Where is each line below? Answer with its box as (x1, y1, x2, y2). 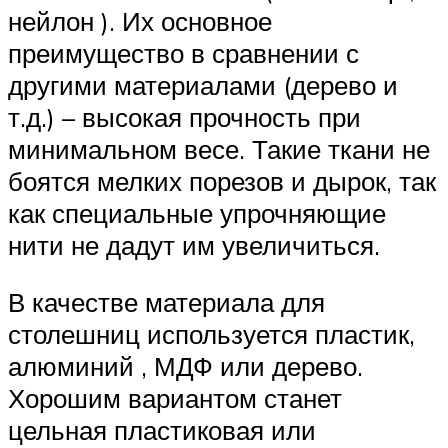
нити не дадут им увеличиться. (8, 228, 380, 261)
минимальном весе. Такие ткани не (8, 132, 430, 165)
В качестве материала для (8, 286, 325, 319)
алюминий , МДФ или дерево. (8, 350, 363, 383)
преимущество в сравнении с (8, 36, 359, 69)
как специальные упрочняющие (8, 196, 386, 229)
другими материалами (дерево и (8, 68, 398, 101)
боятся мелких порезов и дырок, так (8, 164, 436, 197)
